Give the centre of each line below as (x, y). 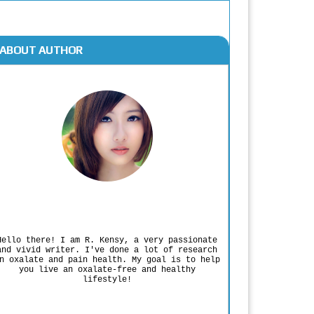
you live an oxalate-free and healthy (107, 269)
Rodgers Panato (107, 208)
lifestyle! (107, 279)
